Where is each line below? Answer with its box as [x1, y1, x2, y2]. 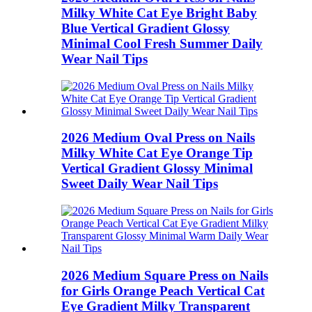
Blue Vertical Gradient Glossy [61, 20, 230, 36]
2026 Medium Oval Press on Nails [61, 130, 255, 146]
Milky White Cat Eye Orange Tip [61, 146, 253, 161]
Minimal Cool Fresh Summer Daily [61, 36, 263, 51]
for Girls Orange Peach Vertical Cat [61, 283, 265, 298]
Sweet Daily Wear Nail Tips [61, 176, 218, 192]
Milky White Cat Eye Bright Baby [61, 5, 257, 20]
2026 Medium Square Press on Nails [61, 267, 268, 283]
